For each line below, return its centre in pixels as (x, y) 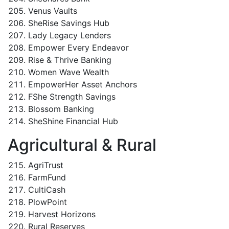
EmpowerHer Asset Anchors (83, 84)
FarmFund (47, 177)
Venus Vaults (53, 11)
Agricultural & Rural (82, 145)
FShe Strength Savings (72, 97)
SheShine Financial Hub (73, 121)
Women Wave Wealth (68, 72)
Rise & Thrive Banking (70, 60)
